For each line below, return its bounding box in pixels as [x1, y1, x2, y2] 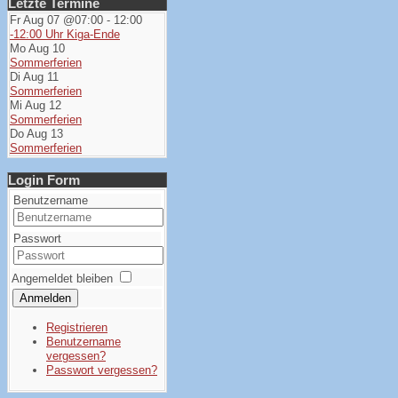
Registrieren [46, 321, 107, 334]
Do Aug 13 [10, 127, 63, 140]
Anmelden [20, 291, 71, 305]
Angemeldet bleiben [12, 272, 113, 285]
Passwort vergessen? [46, 363, 157, 377]
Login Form [8, 172, 80, 187]
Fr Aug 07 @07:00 [10, 13, 103, 27]
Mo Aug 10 [10, 42, 65, 55]
